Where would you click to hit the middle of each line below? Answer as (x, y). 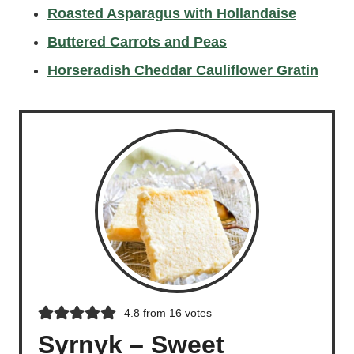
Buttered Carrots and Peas (137, 41)
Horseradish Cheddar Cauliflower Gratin (183, 70)
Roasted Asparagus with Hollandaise (172, 13)
